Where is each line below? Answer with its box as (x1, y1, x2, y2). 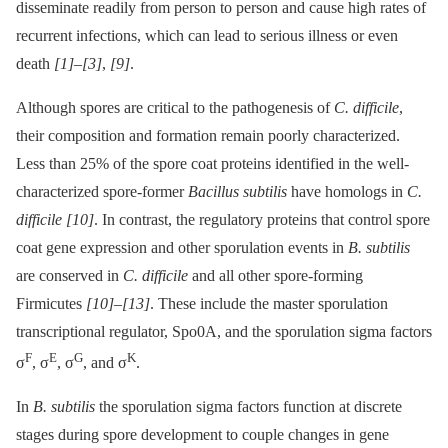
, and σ (83, 354, 127, 372)
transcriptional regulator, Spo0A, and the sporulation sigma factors (16, 322, 432, 340)
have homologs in (287, 182, 407, 200)
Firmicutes (16, 294, 86, 312)
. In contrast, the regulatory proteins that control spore (94, 210, 430, 228)
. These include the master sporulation (150, 294, 388, 312)
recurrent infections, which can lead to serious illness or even (16, 26, 398, 44)
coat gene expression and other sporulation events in (16, 238, 348, 256)
